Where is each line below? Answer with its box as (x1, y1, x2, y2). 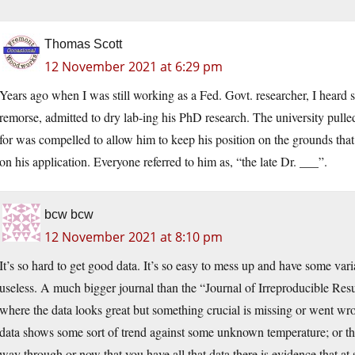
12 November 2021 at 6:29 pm (44, 58, 223, 76)
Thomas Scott (44, 37, 122, 52)
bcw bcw (44, 208, 94, 222)
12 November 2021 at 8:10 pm (44, 228, 223, 246)
